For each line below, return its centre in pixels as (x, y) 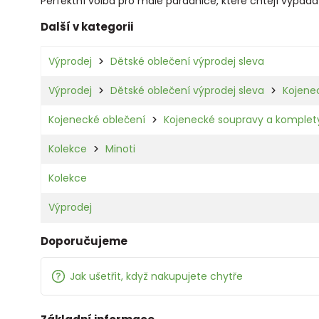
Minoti (120, 148)
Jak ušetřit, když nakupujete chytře (156, 276)
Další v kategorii (87, 26)
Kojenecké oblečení (97, 119)
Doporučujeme (84, 241)
